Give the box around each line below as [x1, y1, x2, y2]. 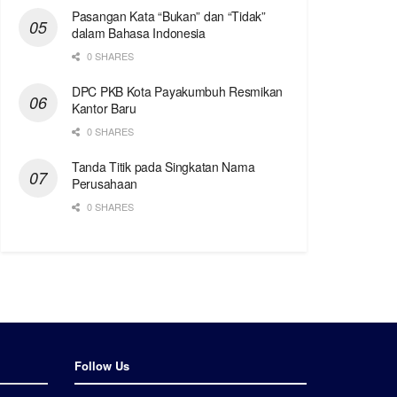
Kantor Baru [72, 99, 136, 118]
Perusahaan [72, 175, 138, 193]
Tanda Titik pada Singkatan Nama [72, 158, 255, 176]
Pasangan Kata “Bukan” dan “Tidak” [72, 7, 266, 26]
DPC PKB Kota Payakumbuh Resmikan [72, 82, 284, 101]
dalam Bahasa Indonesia [72, 24, 206, 43]
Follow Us [74, 357, 129, 375]
